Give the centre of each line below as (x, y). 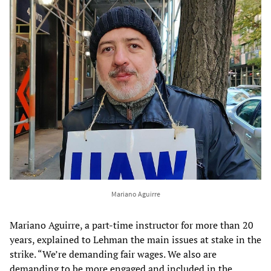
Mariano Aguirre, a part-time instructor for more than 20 (132, 225)
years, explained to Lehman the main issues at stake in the (135, 239)
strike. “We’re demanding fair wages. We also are (113, 254)
